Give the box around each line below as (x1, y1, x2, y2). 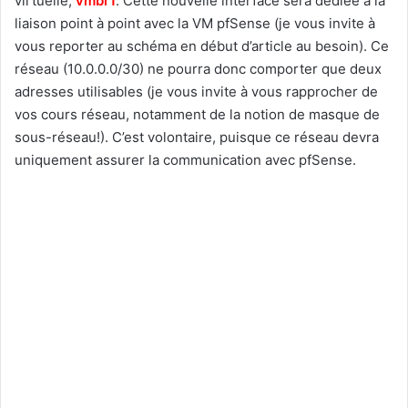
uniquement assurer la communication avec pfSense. (15, 150, 356, 168)
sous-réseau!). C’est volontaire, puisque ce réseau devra (15, 127, 379, 146)
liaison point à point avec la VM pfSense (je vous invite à (15, 14, 375, 32)
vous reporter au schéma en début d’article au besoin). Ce (15, 36, 389, 55)
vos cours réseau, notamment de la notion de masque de (15, 105, 380, 123)
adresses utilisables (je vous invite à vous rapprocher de (15, 82, 378, 100)
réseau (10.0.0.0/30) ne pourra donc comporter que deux (15, 59, 382, 77)
